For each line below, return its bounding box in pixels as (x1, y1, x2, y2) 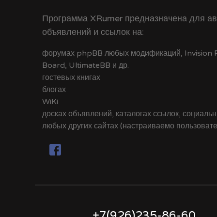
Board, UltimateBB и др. (42, 60, 129, 70)
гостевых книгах (42, 72, 100, 82)
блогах (42, 84, 66, 94)
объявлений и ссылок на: (42, 26, 144, 37)
